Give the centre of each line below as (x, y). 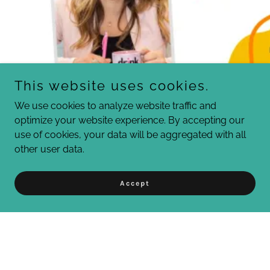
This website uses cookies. (112, 86)
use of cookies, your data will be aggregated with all (130, 135)
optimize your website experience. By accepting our (130, 120)
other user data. (49, 149)
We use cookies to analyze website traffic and (115, 106)
